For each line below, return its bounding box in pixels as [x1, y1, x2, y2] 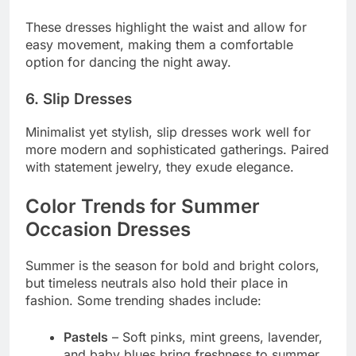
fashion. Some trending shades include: [25, 292, 261, 308]
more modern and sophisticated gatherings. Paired [25, 141, 329, 157]
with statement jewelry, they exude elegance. [25, 158, 294, 175]
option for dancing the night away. [25, 54, 231, 71]
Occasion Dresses [25, 217, 191, 241]
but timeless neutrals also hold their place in [25, 274, 288, 291]
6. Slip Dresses [25, 90, 132, 109]
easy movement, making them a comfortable [25, 37, 293, 53]
